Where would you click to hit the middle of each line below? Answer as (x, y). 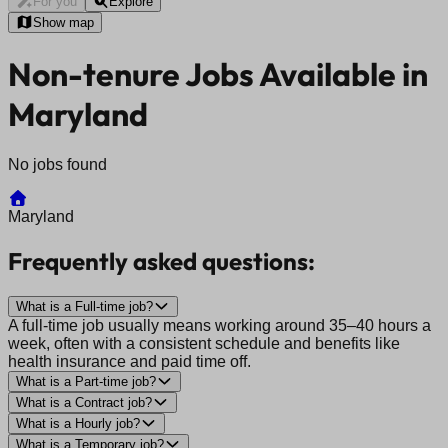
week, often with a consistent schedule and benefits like (204, 343)
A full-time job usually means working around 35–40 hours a (219, 325)
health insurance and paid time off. (129, 361)
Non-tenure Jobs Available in (218, 74)
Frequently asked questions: (161, 260)
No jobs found (57, 164)
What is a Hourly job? (78, 423)
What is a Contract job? (84, 402)
